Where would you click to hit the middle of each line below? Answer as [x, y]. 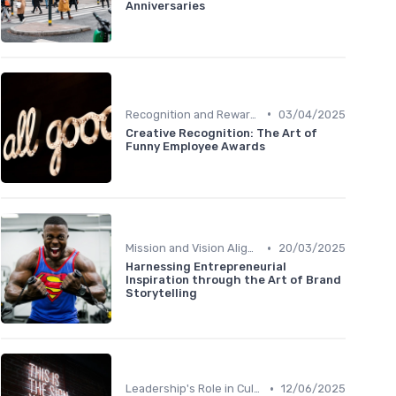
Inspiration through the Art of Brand [233, 280]
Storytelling [161, 293]
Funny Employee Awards [195, 146]
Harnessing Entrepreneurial [206, 267]
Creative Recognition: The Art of [221, 133]
